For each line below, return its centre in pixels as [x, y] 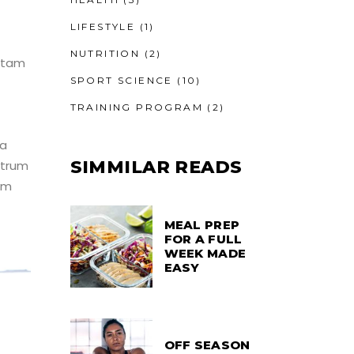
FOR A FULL [203, 239]
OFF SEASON [207, 345]
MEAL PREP [202, 224]
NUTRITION [105, 53]
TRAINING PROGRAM [136, 107]
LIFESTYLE [103, 26]
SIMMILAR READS [156, 167]
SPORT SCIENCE [121, 80]
